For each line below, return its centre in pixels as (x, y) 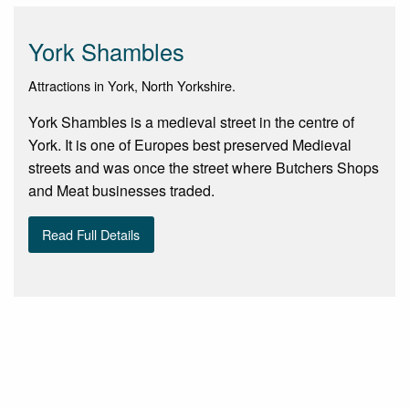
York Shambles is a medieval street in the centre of (191, 121)
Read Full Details (91, 235)
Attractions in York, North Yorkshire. (132, 85)
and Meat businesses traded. (121, 190)
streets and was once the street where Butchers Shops (204, 167)
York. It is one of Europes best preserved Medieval (190, 144)
